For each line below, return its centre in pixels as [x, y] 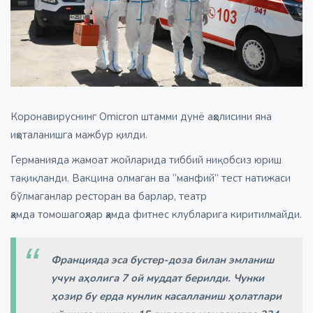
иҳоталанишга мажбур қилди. [79, 135]
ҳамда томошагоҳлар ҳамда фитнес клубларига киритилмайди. [156, 215]
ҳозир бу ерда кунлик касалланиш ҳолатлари [166, 297]
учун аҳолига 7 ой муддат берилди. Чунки [158, 278]
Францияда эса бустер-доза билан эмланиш [162, 260]
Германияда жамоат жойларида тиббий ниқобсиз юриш [146, 160]
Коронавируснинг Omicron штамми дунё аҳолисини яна [141, 117]
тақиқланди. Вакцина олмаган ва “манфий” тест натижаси [151, 179]
